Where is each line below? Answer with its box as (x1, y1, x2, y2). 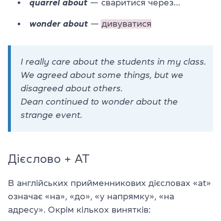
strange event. (21, 110, 82, 120)
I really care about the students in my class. (21, 57, 206, 67)
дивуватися (102, 19, 151, 29)
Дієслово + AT (8, 153, 90, 165)
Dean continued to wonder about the (21, 97, 178, 107)
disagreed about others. (21, 84, 123, 93)
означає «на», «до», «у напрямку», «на (8, 192, 174, 201)
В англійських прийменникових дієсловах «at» (8, 179, 211, 188)
